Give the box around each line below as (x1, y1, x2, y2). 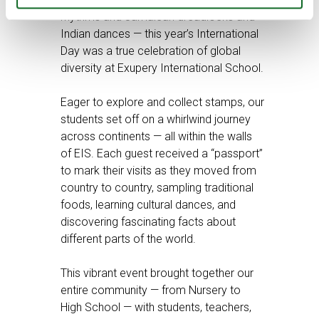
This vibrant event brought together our (61, 266, 253, 280)
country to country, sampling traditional (61, 180, 253, 194)
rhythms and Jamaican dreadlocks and (61, 9, 255, 23)
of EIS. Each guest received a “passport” (61, 146, 263, 160)
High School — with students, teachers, (61, 300, 251, 314)
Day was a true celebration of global (61, 43, 241, 58)
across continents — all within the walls (61, 129, 252, 143)
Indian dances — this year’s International (61, 26, 258, 41)
